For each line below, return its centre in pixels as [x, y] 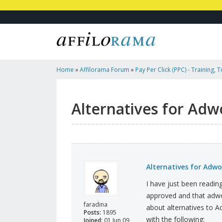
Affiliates [69, 90]
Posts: [92, 213]
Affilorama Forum [105, 70]
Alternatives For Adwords [122, 90]
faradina [96, 205]
